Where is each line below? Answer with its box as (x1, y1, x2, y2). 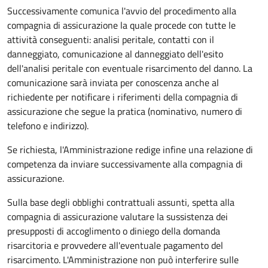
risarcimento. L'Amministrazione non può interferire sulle (7, 252, 239, 267)
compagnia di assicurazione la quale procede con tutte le (7, 17, 236, 32)
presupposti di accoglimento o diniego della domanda (7, 223, 220, 238)
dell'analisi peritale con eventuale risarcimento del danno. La (7, 60, 252, 75)
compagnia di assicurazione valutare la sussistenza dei (7, 209, 228, 224)
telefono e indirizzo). (7, 118, 89, 133)
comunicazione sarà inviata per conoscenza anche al (7, 75, 219, 90)
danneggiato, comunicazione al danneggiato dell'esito (7, 46, 223, 61)
